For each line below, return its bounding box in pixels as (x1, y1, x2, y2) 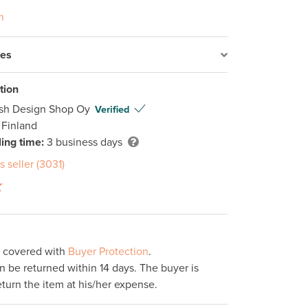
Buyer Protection (67, 245, 148, 259)
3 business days (43, 135, 122, 150)
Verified (94, 104, 129, 116)
